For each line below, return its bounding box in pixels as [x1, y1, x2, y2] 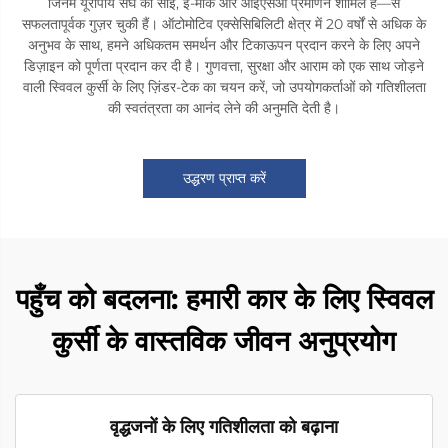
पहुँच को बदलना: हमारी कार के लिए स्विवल [15, 281, 433, 316]
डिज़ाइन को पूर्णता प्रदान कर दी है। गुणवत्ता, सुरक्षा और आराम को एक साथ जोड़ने [24, 56, 424, 75]
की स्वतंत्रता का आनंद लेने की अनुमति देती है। [108, 98, 340, 117]
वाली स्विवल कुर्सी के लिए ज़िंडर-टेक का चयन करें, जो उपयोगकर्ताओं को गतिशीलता [22, 77, 426, 96]
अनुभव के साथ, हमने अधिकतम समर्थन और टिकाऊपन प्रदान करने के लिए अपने [28, 35, 420, 54]
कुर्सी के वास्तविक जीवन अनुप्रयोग [52, 323, 396, 358]
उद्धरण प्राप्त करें [182, 168, 266, 187]
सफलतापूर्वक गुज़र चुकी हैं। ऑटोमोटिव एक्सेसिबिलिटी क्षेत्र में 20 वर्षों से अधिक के [22, 14, 426, 33]
